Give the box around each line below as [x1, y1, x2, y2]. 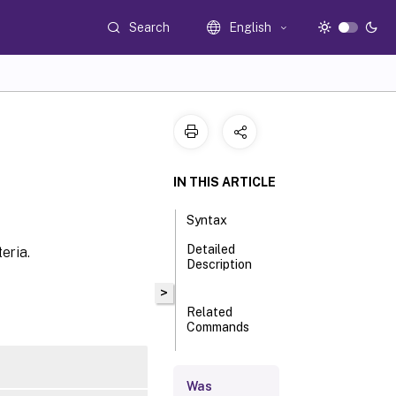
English [229, 20, 272, 34]
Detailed [187, 242, 236, 256]
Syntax [187, 213, 228, 227]
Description [187, 257, 253, 271]
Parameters [187, 368, 255, 382]
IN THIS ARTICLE [173, 175, 276, 189]
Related [187, 305, 233, 319]
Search [129, 19, 171, 34]
